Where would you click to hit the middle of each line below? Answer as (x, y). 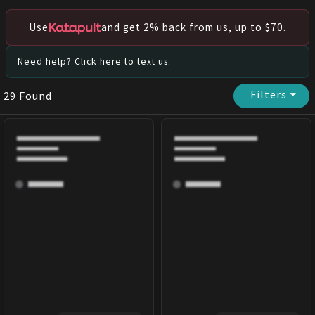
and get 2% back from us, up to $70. (194, 27)
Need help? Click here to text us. (94, 62)
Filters (270, 95)
